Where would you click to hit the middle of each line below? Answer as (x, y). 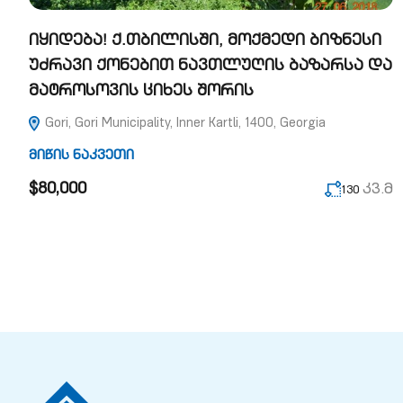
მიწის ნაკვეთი (81, 156)
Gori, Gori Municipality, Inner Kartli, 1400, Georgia (184, 124)
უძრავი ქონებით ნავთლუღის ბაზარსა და (210, 67)
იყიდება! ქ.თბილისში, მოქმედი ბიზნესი (205, 42)
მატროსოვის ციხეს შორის (141, 92)
